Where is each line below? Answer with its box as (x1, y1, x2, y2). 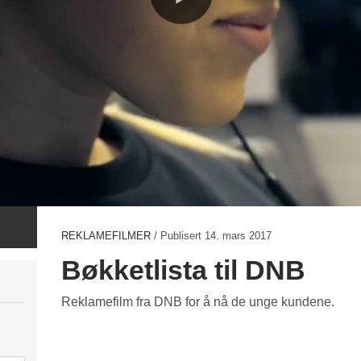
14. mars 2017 (205, 229, 272, 242)
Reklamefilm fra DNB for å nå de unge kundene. (61, 294, 335, 309)
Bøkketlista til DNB (61, 254, 306, 285)
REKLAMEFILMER (61, 229, 151, 242)
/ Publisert (151, 229, 205, 242)
